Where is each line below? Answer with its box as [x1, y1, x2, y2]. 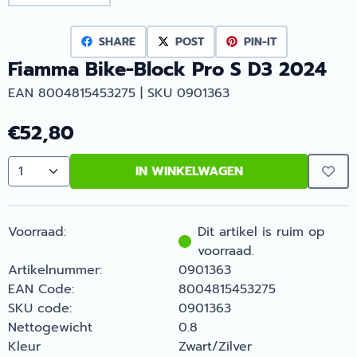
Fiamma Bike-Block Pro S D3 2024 [8, 54, 327, 84]
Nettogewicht [8, 317, 92, 337]
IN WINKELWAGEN [135, 161, 243, 181]
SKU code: [8, 298, 72, 318]
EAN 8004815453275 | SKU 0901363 [8, 83, 229, 103]
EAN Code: [8, 279, 74, 299]
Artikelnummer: [8, 260, 102, 280]
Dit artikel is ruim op [198, 222, 325, 241]
